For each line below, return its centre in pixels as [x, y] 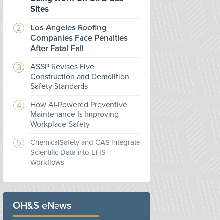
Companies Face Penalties [79, 38]
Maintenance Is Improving [75, 114]
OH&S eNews [42, 206]
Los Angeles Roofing [69, 27]
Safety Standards [59, 86]
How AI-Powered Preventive [79, 104]
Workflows [47, 162]
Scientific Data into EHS [68, 152]
